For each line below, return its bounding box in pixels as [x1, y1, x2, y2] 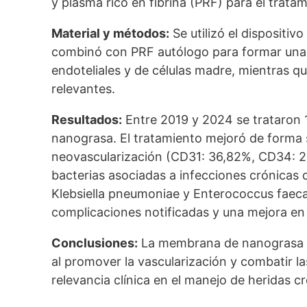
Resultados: [51, 112, 123, 127]
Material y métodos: [51, 26, 170, 40]
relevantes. [51, 82, 116, 96]
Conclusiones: [51, 236, 138, 250]
